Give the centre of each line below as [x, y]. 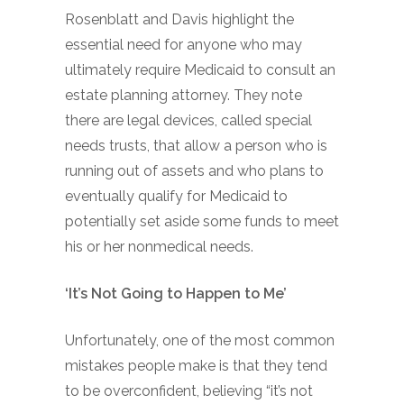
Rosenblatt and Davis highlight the [179, 19]
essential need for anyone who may [184, 45]
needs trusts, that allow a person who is [196, 146]
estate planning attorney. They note [184, 95]
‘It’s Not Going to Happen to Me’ [176, 294]
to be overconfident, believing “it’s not [189, 391]
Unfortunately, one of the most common [200, 340]
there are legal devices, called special [188, 120]
